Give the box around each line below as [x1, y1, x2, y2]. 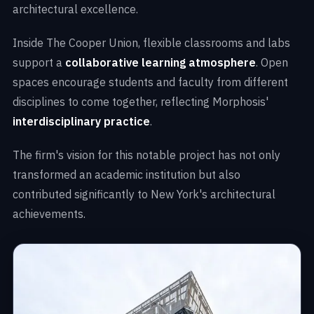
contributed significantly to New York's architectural [13, 186, 275, 201]
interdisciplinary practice [13, 114, 150, 128]
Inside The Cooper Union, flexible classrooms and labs [13, 35, 290, 50]
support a [13, 55, 65, 69]
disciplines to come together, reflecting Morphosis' [13, 94, 268, 109]
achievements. [13, 206, 86, 221]
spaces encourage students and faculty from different [13, 74, 288, 89]
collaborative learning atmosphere [65, 55, 256, 69]
